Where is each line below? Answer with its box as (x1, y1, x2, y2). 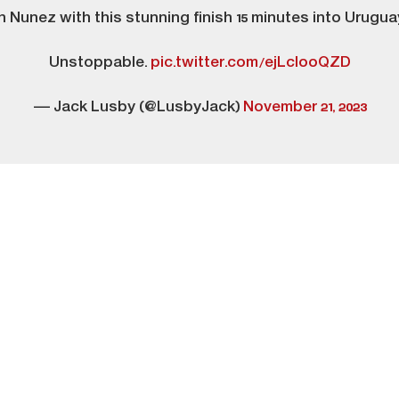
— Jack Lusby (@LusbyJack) (32, 100, 243, 117)
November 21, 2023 (242, 100, 367, 117)
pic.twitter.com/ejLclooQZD (150, 55, 351, 72)
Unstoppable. (48, 55, 151, 72)
